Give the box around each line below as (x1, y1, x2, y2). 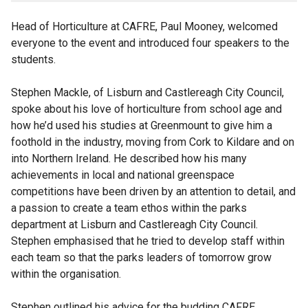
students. (11, 53, 56, 67)
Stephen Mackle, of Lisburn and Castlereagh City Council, (11, 86, 284, 100)
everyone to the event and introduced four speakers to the (11, 36, 289, 50)
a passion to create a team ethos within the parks (11, 201, 247, 215)
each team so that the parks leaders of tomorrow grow (11, 251, 272, 265)
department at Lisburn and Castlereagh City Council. (11, 218, 258, 232)
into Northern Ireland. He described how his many (11, 152, 247, 166)
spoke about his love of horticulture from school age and (11, 102, 282, 116)
